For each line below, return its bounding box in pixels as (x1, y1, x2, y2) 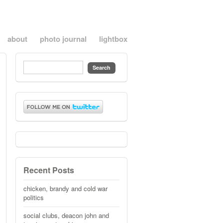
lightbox (99, 33, 127, 44)
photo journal (40, 33, 87, 44)
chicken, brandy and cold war (23, 184, 108, 193)
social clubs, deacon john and (23, 211, 109, 220)
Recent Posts (23, 164, 74, 176)
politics (23, 193, 44, 202)
